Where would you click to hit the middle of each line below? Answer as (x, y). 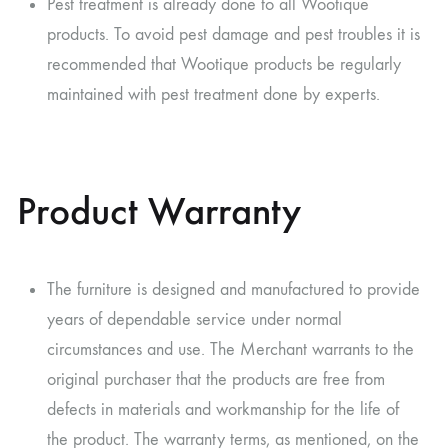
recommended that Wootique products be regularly (224, 64)
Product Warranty (159, 210)
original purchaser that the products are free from (216, 379)
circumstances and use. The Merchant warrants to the (230, 349)
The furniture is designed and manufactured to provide (233, 289)
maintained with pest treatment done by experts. (213, 94)
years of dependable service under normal (194, 319)
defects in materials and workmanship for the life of (223, 409)
